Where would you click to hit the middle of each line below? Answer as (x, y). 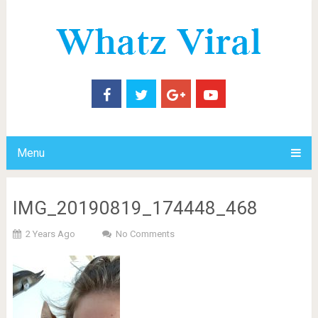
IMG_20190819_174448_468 (135, 208)
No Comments (145, 234)
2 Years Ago (50, 234)
